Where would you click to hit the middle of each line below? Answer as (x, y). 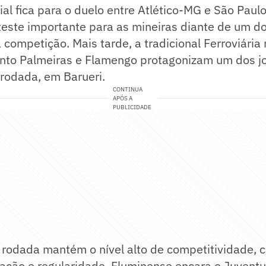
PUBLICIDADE (132, 107)
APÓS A (123, 99)
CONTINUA (128, 90)
